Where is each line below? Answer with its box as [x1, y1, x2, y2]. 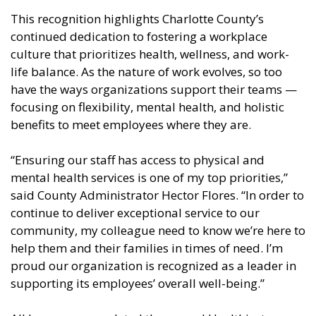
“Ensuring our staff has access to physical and [11, 152, 265, 169]
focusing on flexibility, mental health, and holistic [11, 99, 284, 116]
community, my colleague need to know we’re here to [11, 222, 305, 239]
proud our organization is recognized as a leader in [11, 257, 296, 274]
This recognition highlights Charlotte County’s [11, 11, 264, 28]
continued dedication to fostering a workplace [11, 28, 267, 45]
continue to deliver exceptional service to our [11, 205, 260, 221]
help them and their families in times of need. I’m [11, 240, 283, 257]
